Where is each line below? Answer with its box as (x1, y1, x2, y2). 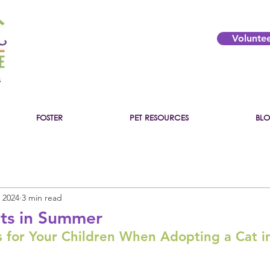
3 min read (22, 192, 62, 203)
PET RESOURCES (130, 113, 189, 123)
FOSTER (36, 113, 63, 123)
